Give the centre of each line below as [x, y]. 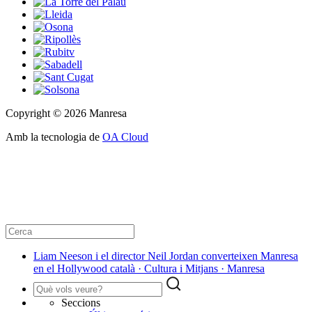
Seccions [81, 303]
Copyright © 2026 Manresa [66, 114]
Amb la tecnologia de [54, 137]
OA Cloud [125, 137]
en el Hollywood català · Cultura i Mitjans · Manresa [149, 269]
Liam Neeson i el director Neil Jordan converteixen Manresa [166, 256]
